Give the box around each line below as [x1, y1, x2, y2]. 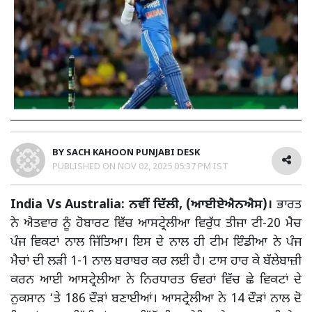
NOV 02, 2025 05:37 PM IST [118, 161, 228, 173]
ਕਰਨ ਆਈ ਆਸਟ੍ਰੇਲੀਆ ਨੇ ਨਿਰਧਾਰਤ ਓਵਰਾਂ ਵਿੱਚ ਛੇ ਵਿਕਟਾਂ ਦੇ [10, 272, 302, 289]
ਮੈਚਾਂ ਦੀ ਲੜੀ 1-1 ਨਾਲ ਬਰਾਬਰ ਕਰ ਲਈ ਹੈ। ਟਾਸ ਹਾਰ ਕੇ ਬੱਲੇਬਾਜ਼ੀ [10, 253, 302, 270]
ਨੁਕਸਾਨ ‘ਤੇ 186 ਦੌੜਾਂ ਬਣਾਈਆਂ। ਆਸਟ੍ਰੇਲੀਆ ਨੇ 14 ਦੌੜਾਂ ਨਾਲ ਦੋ [10, 291, 302, 308]
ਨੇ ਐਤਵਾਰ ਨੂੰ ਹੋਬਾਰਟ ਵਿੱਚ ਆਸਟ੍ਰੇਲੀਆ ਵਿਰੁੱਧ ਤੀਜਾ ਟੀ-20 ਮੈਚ [10, 216, 302, 233]
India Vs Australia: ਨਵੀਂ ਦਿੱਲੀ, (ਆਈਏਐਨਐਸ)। [10, 197, 273, 214]
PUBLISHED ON [52, 161, 118, 173]
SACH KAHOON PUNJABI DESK [66, 147, 200, 159]
